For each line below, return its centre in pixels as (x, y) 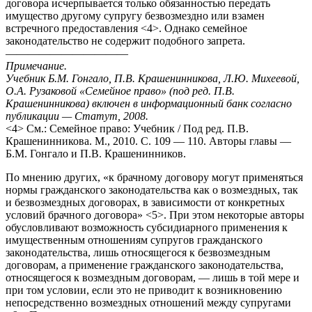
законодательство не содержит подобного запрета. (125, 40)
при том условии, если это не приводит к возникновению (144, 290)
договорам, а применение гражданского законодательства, (145, 265)
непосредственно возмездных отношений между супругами (148, 302)
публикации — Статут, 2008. (77, 116)
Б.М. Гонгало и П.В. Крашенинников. (96, 153)
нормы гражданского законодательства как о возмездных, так (152, 189)
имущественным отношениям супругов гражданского (134, 240)
